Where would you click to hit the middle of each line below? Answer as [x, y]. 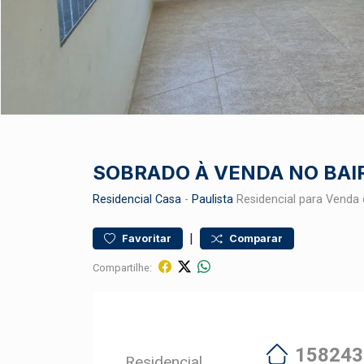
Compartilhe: [122, 267]
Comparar [256, 238]
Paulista [212, 199]
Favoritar [147, 238]
